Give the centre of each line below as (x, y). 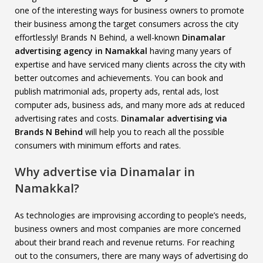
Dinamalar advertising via (174, 118)
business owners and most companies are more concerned (128, 229)
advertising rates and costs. (68, 118)
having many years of (189, 51)
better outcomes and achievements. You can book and (119, 78)
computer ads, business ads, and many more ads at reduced (130, 105)
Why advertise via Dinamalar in (105, 172)
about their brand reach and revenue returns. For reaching (124, 242)
